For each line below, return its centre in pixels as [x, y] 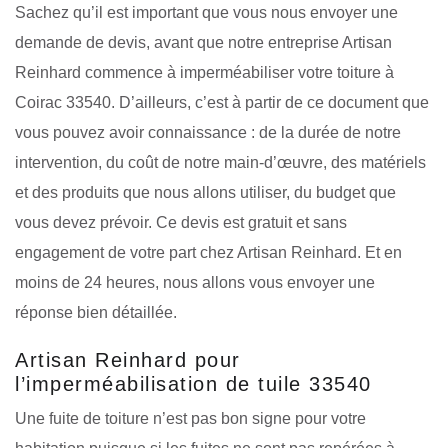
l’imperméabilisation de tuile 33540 [193, 383]
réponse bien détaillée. [96, 312]
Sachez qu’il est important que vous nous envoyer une [206, 12]
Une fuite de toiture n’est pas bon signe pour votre [190, 418]
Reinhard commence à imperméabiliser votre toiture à [204, 72]
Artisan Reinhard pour [128, 359]
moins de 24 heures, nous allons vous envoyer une [195, 282]
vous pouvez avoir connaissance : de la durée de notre [208, 132]
